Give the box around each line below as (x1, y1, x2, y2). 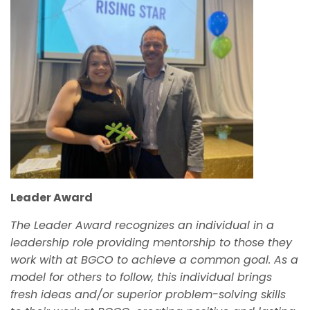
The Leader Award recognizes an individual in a (10, 217, 274, 233)
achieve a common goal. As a (131, 251, 298, 268)
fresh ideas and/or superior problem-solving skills (10, 286, 286, 302)
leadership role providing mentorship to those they (10, 234, 292, 250)
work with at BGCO (10, 251, 113, 268)
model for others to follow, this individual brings (10, 268, 272, 285)
